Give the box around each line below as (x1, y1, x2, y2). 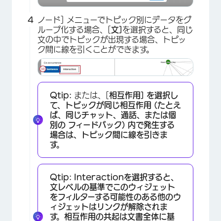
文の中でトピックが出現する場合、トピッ (37, 35, 186, 43)
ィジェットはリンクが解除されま (50, 203, 168, 211)
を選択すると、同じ (122, 25, 193, 34)
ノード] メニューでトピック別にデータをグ (37, 15, 191, 24)
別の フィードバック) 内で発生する (50, 121, 175, 129)
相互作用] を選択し (109, 91, 178, 100)
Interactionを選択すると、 (74, 173, 179, 182)
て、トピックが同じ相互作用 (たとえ (50, 101, 181, 110)
